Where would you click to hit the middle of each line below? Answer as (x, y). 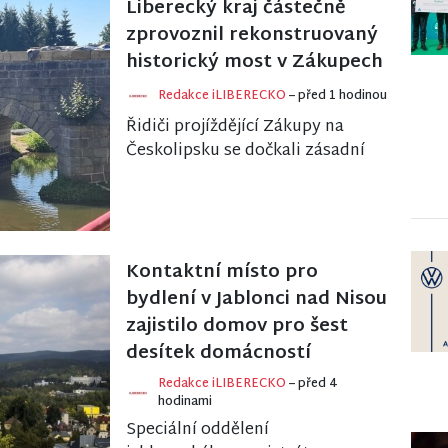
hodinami (185, 401)
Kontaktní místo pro (222, 272)
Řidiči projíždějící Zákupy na (235, 127)
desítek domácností (218, 353)
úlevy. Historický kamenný (228, 175)
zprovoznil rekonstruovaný (252, 35)
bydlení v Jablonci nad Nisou (256, 299)
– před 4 (313, 383)
